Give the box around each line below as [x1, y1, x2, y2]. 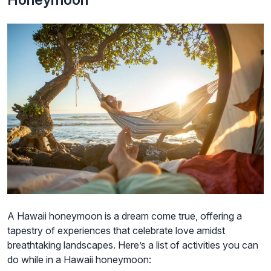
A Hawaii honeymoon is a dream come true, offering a [7, 210, 242, 223]
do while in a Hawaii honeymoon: [7, 253, 151, 266]
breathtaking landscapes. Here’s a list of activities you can [7, 239, 258, 252]
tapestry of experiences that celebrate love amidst [7, 224, 225, 237]
